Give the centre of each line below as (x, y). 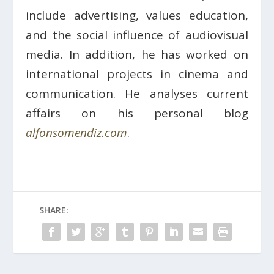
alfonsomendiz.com (77, 132)
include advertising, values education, (137, 15)
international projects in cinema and (137, 74)
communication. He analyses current (137, 93)
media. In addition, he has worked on (137, 54)
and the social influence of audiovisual (137, 35)
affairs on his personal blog (137, 113)
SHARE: (54, 210)
